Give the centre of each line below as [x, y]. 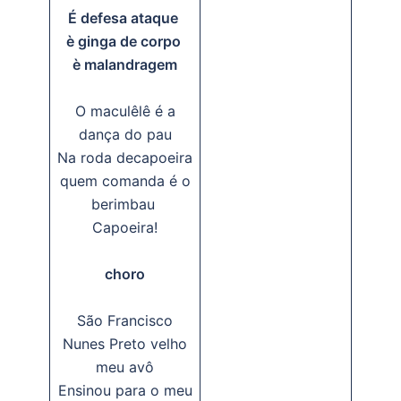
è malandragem [125, 64]
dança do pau [125, 134]
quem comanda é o [125, 181]
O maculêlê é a [125, 111]
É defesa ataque [125, 18]
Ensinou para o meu [125, 390]
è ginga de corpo [125, 41]
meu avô [125, 367]
